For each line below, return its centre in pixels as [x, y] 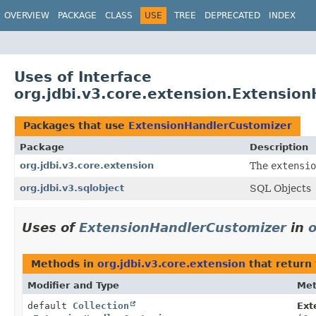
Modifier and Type [73, 285]
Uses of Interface [83, 77]
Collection [101, 305]
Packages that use [76, 125]
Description [279, 147]
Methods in [64, 263]
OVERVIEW [27, 16]
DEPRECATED [232, 16]
